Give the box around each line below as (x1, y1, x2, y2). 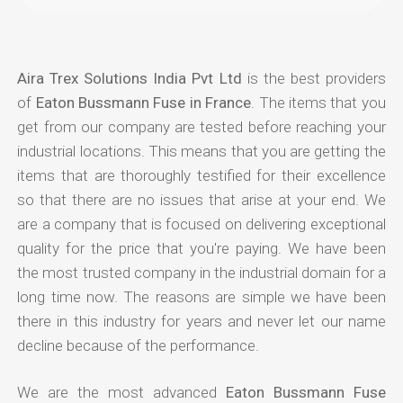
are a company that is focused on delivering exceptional (17, 214, 386, 233)
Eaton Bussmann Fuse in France (35, 93, 252, 112)
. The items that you (251, 93, 386, 112)
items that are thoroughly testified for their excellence (17, 166, 386, 184)
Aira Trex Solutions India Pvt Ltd (17, 68, 242, 87)
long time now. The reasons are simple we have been (17, 287, 386, 306)
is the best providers (241, 68, 386, 87)
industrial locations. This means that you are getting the (17, 141, 386, 160)
